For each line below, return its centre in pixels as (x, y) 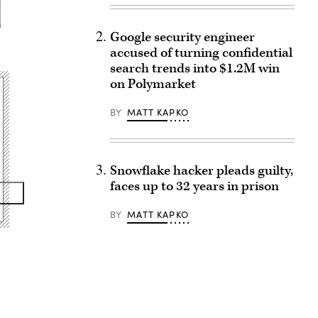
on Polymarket (153, 84)
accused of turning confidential (201, 53)
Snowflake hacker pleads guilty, (201, 171)
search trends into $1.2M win (194, 68)
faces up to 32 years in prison (194, 186)
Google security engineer (182, 37)
